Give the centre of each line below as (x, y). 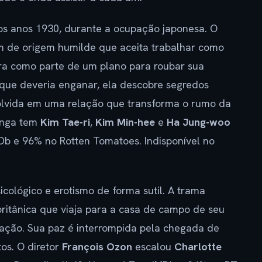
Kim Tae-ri (65, 122)
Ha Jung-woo (199, 122)
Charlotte (198, 246)
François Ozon (97, 246)
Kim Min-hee (125, 122)
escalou (153, 246)
